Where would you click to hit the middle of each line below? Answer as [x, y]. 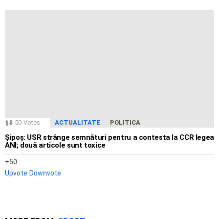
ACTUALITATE [77, 123]
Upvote [16, 173]
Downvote [45, 173]
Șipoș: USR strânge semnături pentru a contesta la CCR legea [109, 138]
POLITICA [125, 123]
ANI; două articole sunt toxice [55, 145]
